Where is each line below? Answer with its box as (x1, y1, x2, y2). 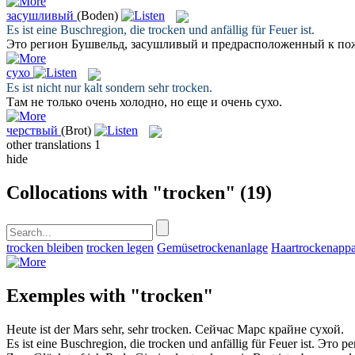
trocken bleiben (6, 240, 83, 254)
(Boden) (77, 8, 118, 22)
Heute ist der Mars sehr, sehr (6, 322, 151, 336)
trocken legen (86, 240, 154, 254)
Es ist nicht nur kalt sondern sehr (6, 80, 172, 94)
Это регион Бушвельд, (6, 37, 131, 52)
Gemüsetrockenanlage (157, 240, 268, 254)
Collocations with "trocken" (6, 181, 235, 203)
